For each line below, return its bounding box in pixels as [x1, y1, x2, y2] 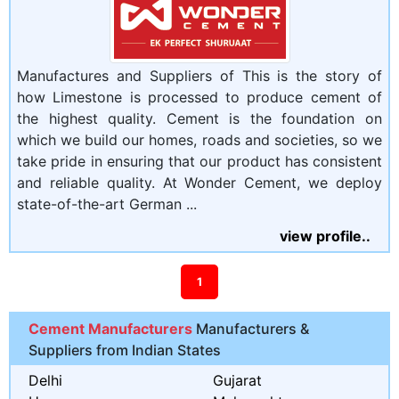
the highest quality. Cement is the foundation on [17, 109, 382, 127]
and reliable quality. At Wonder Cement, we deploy [17, 173, 382, 191]
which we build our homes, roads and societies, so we [17, 130, 382, 149]
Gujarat [213, 370, 262, 389]
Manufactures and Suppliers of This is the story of [17, 66, 382, 85]
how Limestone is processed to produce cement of [17, 87, 382, 106]
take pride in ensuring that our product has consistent [17, 151, 382, 170]
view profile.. [280, 226, 370, 245]
